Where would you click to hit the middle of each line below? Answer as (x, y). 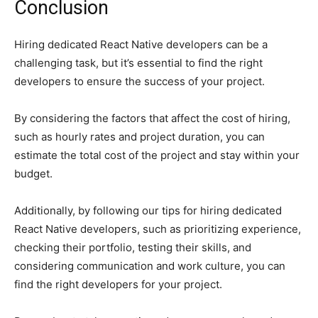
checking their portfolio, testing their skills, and (133, 247)
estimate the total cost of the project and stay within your (157, 155)
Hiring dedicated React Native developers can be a (141, 44)
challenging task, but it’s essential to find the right (138, 62)
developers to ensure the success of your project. (139, 81)
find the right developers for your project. (118, 284)
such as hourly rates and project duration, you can (139, 136)
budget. (33, 173)
